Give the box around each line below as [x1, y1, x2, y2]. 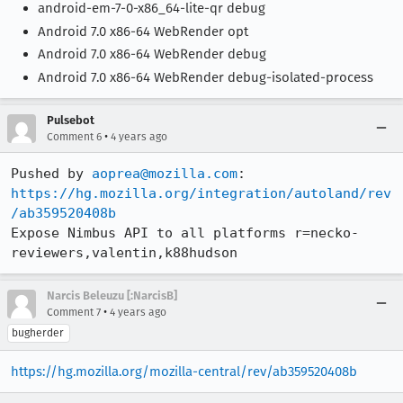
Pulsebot [47, 113, 94, 127]
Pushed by [11, 166, 92, 182]
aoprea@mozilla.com [92, 166, 237, 182]
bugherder [12, 327, 64, 339]
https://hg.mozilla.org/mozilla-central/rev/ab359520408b [11, 363, 357, 380]
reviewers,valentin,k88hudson [11, 245, 237, 261]
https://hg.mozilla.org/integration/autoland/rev [11, 185, 391, 201]
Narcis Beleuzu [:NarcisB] [47, 289, 177, 302]
